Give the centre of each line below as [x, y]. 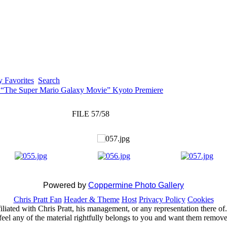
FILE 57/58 [90, 114]
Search [49, 80]
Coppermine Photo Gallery [136, 185]
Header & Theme [91, 199]
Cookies [200, 199]
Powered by [66, 185]
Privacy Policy [162, 199]
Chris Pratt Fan [37, 199]
